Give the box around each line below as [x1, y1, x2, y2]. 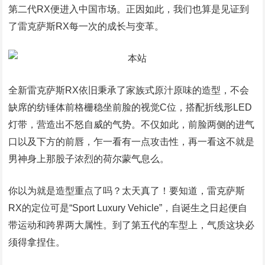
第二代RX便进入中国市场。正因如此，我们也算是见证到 [8, 4, 250, 14]
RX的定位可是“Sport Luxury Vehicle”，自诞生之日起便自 [8, 203, 248, 213]
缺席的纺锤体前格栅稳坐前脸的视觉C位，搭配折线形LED [8, 102, 253, 112]
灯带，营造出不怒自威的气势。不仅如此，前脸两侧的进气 [8, 119, 255, 130]
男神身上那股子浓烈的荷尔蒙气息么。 [8, 154, 170, 164]
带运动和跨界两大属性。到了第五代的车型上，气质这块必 [8, 220, 255, 230]
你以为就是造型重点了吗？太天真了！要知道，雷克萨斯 [8, 186, 245, 196]
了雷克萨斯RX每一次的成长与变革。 [8, 21, 164, 31]
